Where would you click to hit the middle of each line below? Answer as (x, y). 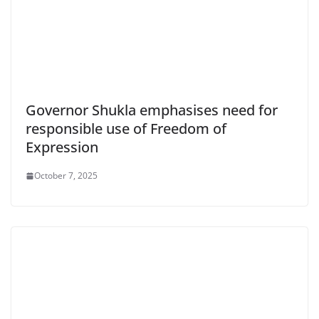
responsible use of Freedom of (126, 129)
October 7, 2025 (66, 176)
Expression (62, 147)
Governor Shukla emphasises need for (152, 110)
